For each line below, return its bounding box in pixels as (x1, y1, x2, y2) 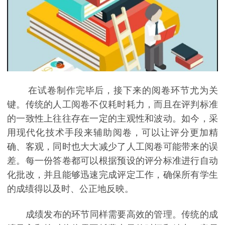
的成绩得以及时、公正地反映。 (7, 183, 134, 194)
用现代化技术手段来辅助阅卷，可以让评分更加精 (7, 127, 218, 138)
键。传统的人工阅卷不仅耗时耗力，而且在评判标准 (7, 99, 218, 109)
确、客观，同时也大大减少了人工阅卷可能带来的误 (7, 141, 218, 152)
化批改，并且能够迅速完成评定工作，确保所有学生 (7, 169, 218, 180)
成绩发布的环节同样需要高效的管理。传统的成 (7, 209, 218, 220)
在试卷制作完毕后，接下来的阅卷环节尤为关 (7, 85, 218, 95)
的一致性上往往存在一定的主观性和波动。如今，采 (7, 113, 218, 124)
